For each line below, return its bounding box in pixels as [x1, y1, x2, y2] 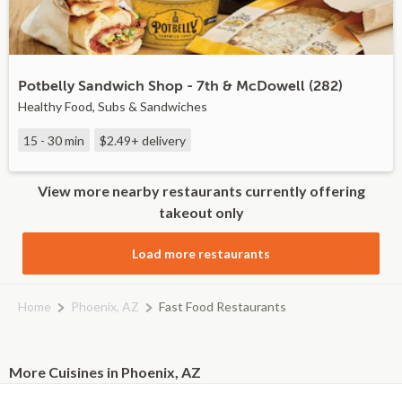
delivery [139, 133, 186, 148]
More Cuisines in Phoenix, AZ [9, 363, 201, 380]
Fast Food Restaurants [159, 299, 286, 314]
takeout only [158, 204, 244, 221]
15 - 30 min [23, 133, 84, 148]
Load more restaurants [132, 246, 270, 261]
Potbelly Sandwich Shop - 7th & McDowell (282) [18, 78, 343, 94]
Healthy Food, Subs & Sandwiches [18, 99, 207, 114]
